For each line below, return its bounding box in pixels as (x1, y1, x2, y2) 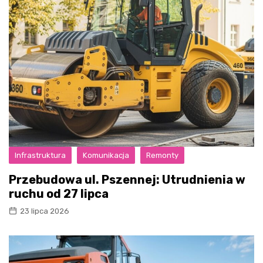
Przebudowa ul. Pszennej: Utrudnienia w (9, 172, 245, 187)
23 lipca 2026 (20, 206, 69, 215)
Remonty (146, 150, 178, 160)
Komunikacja (83, 150, 129, 160)
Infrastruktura (15, 150, 66, 160)
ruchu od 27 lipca (9, 186, 109, 201)
